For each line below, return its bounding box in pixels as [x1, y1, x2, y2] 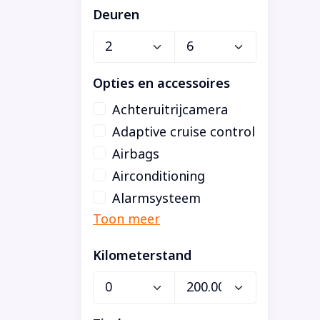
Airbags [112, 144, 159, 164]
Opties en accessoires [93, 74, 230, 93]
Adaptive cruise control [112, 122, 255, 141]
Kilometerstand [93, 246, 191, 265]
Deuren [93, 5, 139, 24]
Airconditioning [112, 166, 205, 186]
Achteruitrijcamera [112, 100, 228, 119]
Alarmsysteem [112, 189, 201, 208]
